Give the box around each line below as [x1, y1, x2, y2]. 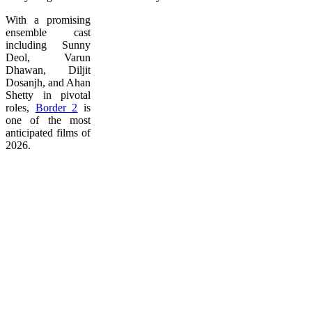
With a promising [6, 13, 91, 26]
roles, [6, 101, 36, 114]
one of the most [6, 114, 91, 126]
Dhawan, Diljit [6, 63, 91, 76]
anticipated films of [6, 126, 91, 139]
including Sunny [6, 38, 91, 51]
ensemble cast [6, 26, 91, 38]
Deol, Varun [6, 51, 91, 63]
